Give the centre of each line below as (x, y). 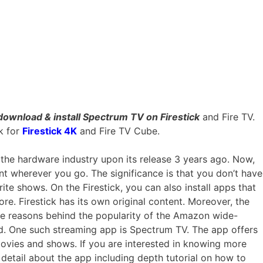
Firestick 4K (50, 131)
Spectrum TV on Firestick (141, 117)
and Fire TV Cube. (118, 131)
